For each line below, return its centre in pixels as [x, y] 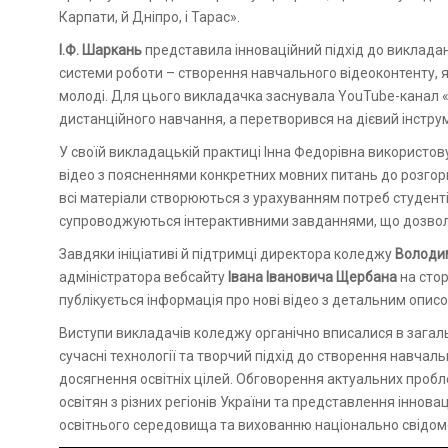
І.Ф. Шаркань [100, 49]
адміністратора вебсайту [143, 276]
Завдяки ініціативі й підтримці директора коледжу [227, 253]
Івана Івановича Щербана [312, 276]
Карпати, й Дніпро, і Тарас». [149, 16]
